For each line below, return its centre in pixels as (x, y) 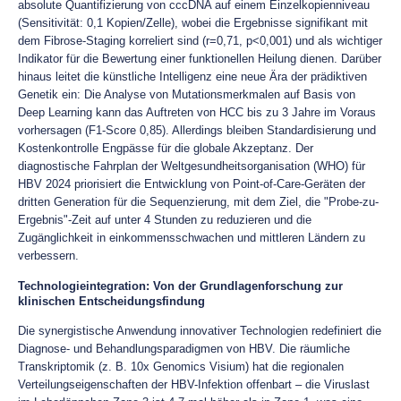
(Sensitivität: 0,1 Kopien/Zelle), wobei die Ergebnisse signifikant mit (193, 23)
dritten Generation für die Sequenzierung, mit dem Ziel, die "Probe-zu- (198, 202)
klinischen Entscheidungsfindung (111, 301)
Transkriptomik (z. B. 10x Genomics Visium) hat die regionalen (181, 367)
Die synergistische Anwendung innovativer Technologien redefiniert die (200, 331)
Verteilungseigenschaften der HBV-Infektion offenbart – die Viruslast (194, 384)
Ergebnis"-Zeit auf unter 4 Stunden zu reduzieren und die (165, 220)
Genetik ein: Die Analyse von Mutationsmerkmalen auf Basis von (187, 94)
